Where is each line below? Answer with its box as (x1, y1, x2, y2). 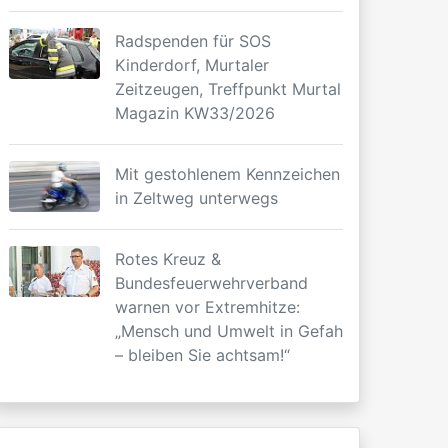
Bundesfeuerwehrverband (115, 273, 309, 293)
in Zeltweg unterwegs (115, 188, 279, 208)
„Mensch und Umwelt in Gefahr (115, 321, 350, 341)
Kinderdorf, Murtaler (115, 55, 270, 75)
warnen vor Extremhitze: (115, 297, 301, 317)
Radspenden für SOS (115, 31, 272, 51)
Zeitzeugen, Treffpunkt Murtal (115, 79, 342, 99)
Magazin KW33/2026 (115, 103, 276, 123)
